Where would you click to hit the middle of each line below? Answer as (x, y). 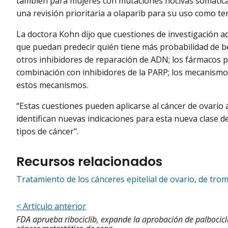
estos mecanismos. (52, 85)
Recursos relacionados (89, 161)
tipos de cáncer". (47, 131)
